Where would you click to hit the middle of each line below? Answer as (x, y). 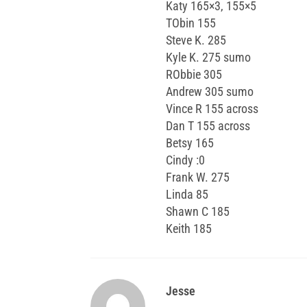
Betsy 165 (190, 143)
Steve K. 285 (196, 40)
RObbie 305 (194, 74)
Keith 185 (189, 228)
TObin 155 (191, 23)
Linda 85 (187, 194)
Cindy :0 (185, 160)
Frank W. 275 (198, 177)
